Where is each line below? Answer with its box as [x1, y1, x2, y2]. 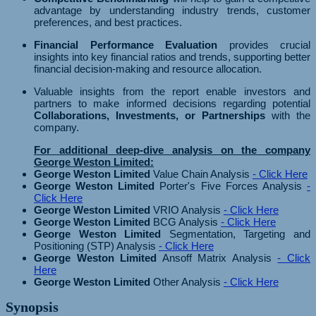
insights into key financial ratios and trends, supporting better [34, 50, 310, 63]
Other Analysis [150, 275, 224, 288]
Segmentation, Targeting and [161, 227, 311, 240]
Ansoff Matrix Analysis [157, 251, 278, 264]
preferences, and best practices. [34, 16, 182, 28]
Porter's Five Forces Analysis [154, 179, 308, 192]
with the [265, 109, 310, 121]
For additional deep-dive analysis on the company [34, 143, 310, 156]
